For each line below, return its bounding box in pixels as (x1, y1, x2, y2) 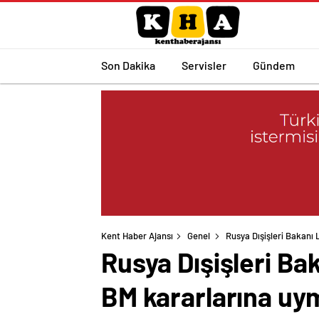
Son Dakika (101, 58, 155, 72)
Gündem (253, 58, 295, 72)
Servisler (182, 58, 226, 72)
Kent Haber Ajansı (101, 230, 173, 242)
